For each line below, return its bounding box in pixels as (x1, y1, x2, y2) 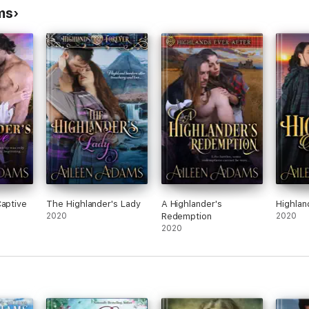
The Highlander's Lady (46, 199, 141, 209)
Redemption (161, 211, 212, 221)
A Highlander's (161, 199, 222, 209)
